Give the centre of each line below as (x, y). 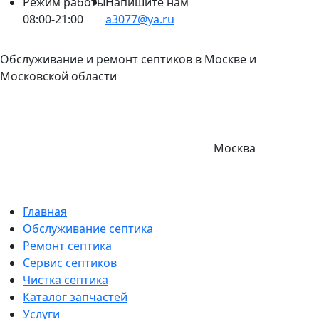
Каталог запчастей (75, 297)
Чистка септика (66, 280)
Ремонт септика (67, 246)
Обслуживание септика (88, 229)
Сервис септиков (70, 263)
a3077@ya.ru (140, 20)
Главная (45, 212)
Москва (235, 148)
